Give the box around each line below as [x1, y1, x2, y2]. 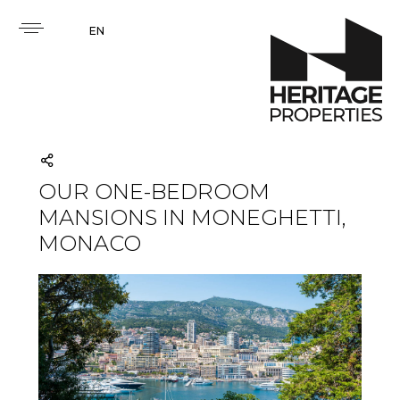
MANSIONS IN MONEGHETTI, [37, 204, 346, 230]
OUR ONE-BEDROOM [37, 179, 270, 204]
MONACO [37, 230, 141, 256]
